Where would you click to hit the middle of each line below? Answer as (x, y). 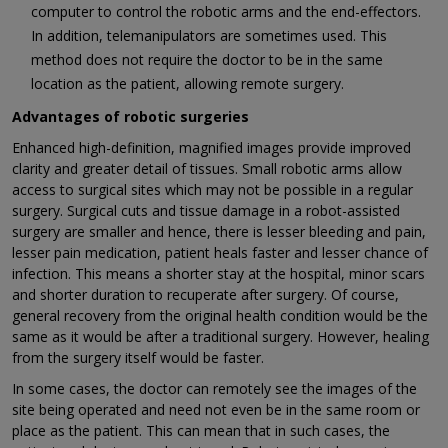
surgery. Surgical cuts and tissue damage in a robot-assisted (206, 211)
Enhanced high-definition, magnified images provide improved (211, 148)
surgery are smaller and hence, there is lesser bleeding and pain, (219, 232)
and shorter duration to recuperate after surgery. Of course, (205, 295)
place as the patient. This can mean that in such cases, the (201, 431)
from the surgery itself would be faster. (138, 358)
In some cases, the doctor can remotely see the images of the (214, 389)
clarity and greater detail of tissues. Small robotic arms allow (207, 169)
